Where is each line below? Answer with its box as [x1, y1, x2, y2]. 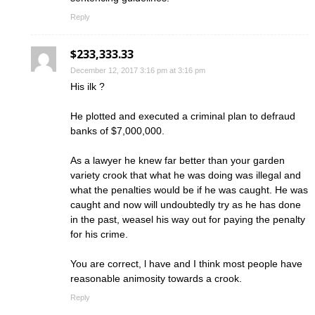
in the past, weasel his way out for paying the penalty [70, 214, 305, 226]
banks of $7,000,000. [70, 125, 165, 137]
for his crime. [70, 229, 128, 240]
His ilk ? [70, 81, 105, 93]
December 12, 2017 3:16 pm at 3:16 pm [70, 66, 205, 75]
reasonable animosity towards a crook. [70, 273, 242, 285]
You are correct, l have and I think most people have [70, 258, 302, 270]
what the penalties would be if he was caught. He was [70, 184, 308, 196]
